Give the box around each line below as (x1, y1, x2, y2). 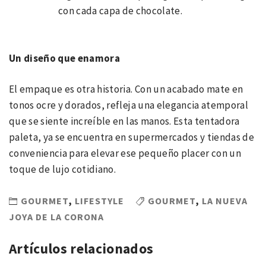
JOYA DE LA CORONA (9, 211, 104, 223)
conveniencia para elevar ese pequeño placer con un (9, 147, 241, 160)
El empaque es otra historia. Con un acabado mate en (9, 83, 243, 96)
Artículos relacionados (9, 239, 154, 257)
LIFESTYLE (75, 194, 124, 207)
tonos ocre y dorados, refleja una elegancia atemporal (9, 99, 249, 112)
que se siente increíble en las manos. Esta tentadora (9, 115, 240, 128)
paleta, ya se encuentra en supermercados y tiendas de (9, 131, 255, 144)
